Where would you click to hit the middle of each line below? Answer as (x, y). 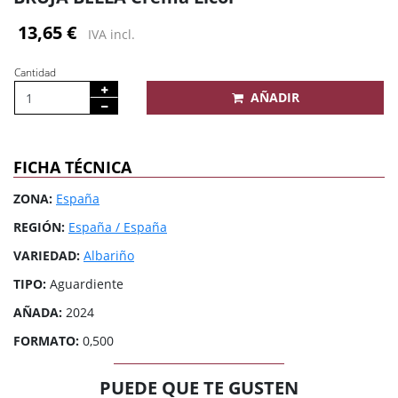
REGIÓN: (39, 227)
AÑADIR (275, 97)
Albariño (109, 255)
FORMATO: (46, 341)
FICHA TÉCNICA (72, 167)
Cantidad (35, 72)
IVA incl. (112, 34)
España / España (118, 227)
